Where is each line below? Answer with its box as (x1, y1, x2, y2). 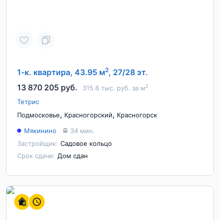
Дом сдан (57, 152, 88, 160)
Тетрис (17, 98, 39, 106)
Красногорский (64, 111, 112, 119)
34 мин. (70, 127, 95, 135)
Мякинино (24, 127, 56, 135)
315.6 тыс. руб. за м (82, 84, 145, 92)
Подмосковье (17, 111, 60, 119)
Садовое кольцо (60, 139, 112, 147)
